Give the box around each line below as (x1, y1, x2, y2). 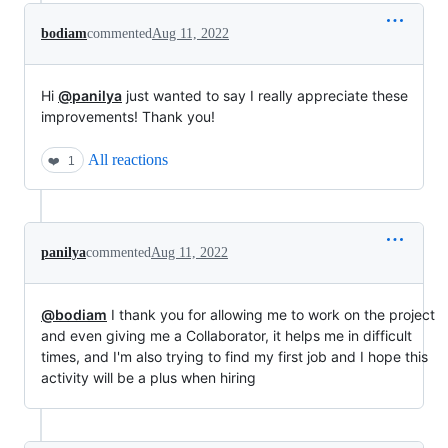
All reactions (88, 151, 168, 168)
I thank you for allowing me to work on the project (107, 306, 435, 323)
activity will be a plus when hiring (41, 369, 256, 386)
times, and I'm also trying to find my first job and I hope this (41, 348, 428, 365)
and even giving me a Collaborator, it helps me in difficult (41, 327, 412, 344)
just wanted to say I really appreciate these (122, 87, 408, 104)
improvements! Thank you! (41, 108, 215, 125)
